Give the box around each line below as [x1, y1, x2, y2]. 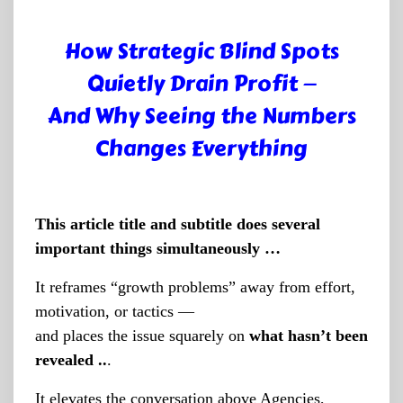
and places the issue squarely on [35, 327, 249, 345]
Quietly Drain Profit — [86, 67, 317, 100]
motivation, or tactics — [35, 302, 194, 320]
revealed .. [35, 351, 107, 369]
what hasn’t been [249, 327, 368, 345]
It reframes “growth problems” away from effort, [35, 278, 355, 296]
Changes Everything [95, 131, 308, 165]
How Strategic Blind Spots [64, 34, 339, 67]
